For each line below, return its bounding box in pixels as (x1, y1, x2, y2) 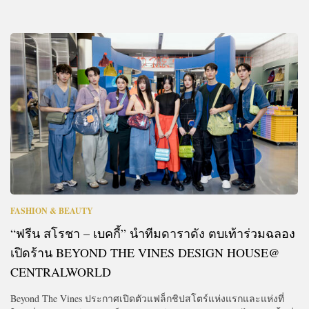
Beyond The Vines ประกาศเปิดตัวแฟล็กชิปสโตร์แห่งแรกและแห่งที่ (10, 291, 284, 305)
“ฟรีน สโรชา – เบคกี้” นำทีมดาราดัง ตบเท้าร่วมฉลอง (10, 224, 295, 241)
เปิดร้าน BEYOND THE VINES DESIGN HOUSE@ (10, 243, 280, 261)
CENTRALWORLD (10, 263, 111, 280)
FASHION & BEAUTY (10, 204, 93, 217)
